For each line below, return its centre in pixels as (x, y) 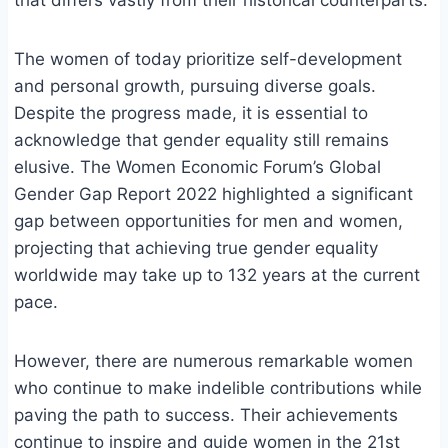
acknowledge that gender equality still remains (201, 140)
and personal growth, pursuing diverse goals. (195, 86)
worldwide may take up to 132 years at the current (217, 275)
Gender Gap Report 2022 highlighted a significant (213, 194)
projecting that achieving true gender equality (196, 248)
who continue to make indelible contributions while (218, 388)
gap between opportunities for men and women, (208, 221)
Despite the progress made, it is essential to (191, 113)
